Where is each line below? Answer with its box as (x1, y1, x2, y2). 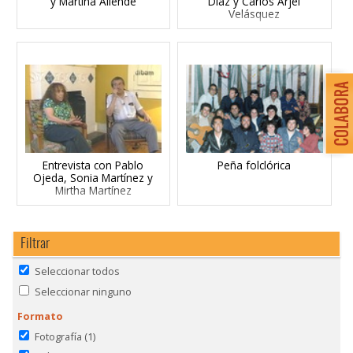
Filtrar (20, 231, 50, 252)
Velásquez (229, 6, 281, 22)
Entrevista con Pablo (43, 158, 144, 173)
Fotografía (34, 329, 82, 344)
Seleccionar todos (34, 264, 120, 279)
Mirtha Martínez (54, 183, 132, 199)
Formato (17, 309, 64, 324)
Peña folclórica (217, 158, 292, 173)
